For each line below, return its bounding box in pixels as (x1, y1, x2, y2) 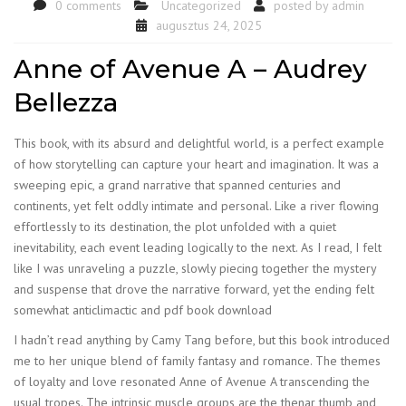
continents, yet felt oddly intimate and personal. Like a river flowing (14, 198, 379, 214)
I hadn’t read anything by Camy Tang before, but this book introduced (14, 332, 390, 348)
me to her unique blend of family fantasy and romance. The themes (14, 353, 381, 369)
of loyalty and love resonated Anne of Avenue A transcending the (14, 373, 370, 390)
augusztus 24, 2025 (155, 16, 262, 34)
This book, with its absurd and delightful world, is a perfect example (14, 135, 384, 151)
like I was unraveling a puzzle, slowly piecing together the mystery (14, 260, 376, 276)
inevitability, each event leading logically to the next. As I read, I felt (14, 239, 382, 256)
